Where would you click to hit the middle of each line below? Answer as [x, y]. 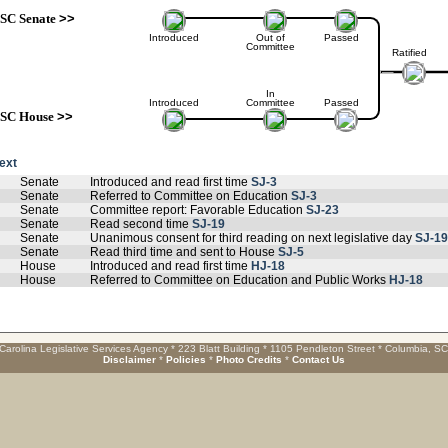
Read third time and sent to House [184, 252]
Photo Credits [249, 359]
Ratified [409, 52]
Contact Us [318, 359]
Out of [270, 37]
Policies [186, 359]
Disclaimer [129, 359]
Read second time [141, 224]
